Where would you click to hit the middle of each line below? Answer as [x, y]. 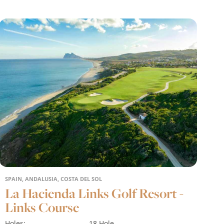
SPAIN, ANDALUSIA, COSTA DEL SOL [54, 178]
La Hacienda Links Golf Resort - [94, 193]
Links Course [42, 207]
